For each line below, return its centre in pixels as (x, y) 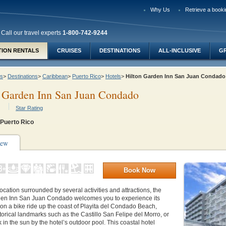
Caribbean (55, 76)
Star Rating (29, 108)
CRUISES (69, 50)
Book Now (139, 170)
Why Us (160, 10)
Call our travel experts (32, 33)
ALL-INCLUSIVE (180, 50)
